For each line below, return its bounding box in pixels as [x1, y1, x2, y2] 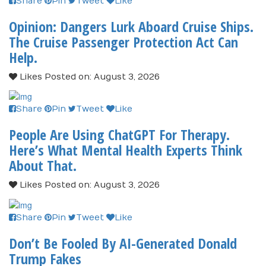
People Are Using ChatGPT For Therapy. [9, 125, 230, 145]
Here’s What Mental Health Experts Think [9, 140, 242, 160]
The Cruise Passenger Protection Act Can [9, 31, 238, 52]
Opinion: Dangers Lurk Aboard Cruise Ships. [9, 16, 254, 36]
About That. [9, 156, 77, 176]
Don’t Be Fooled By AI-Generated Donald [9, 233, 237, 253]
